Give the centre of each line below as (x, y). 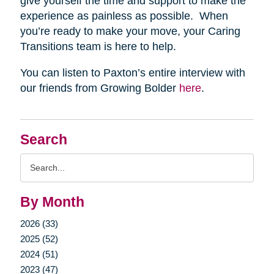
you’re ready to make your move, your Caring (130, 31)
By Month (52, 202)
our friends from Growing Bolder (99, 88)
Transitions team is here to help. (98, 46)
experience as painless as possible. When (124, 16)
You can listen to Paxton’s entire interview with (132, 72)
